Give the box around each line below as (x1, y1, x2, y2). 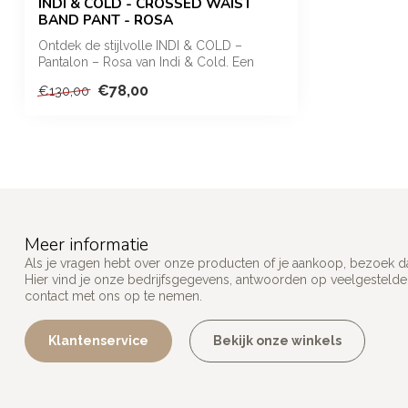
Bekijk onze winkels (213, 333, 342, 349)
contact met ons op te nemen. (25, 289, 202, 304)
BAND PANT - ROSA (38, 10, 173, 29)
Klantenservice (48, 333, 148, 349)
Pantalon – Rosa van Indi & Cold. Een (38, 55, 254, 69)
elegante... (38, 71, 97, 86)
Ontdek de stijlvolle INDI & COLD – (38, 38, 242, 53)
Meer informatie (25, 232, 148, 258)
